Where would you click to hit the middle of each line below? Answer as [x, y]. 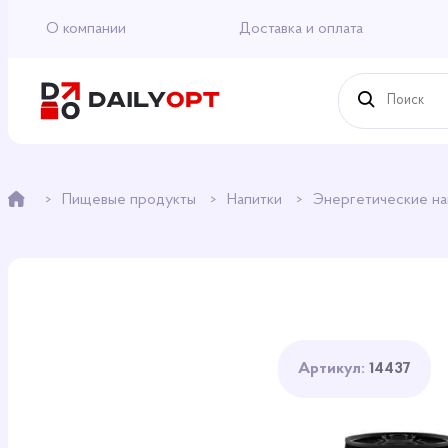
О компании [86, 29]
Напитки [256, 200]
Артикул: [334, 369]
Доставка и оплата [300, 29]
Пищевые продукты [131, 200]
